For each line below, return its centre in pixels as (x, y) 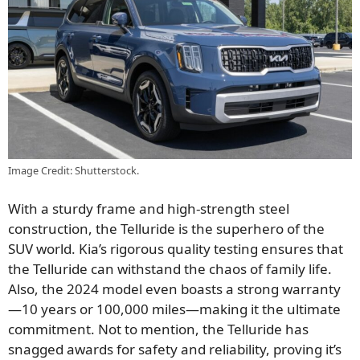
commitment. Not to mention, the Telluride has (158, 329)
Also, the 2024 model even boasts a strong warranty (174, 289)
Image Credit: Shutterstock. (74, 170)
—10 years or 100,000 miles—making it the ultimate (174, 309)
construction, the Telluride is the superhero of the (166, 229)
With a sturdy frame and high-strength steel (149, 209)
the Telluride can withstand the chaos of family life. (170, 269)
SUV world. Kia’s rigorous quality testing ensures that (176, 249)
